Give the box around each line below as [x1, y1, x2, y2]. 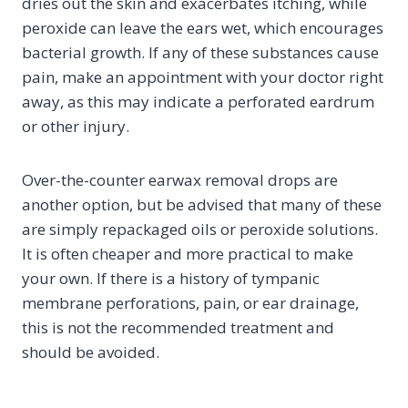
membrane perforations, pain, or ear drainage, [22, 292, 359, 313]
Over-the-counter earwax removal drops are [22, 169, 338, 190]
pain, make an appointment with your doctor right [22, 66, 383, 87]
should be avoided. [22, 342, 159, 362]
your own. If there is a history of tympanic [22, 268, 320, 289]
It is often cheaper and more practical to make [22, 243, 353, 264]
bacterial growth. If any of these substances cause [22, 42, 379, 63]
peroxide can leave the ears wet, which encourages [22, 17, 383, 38]
